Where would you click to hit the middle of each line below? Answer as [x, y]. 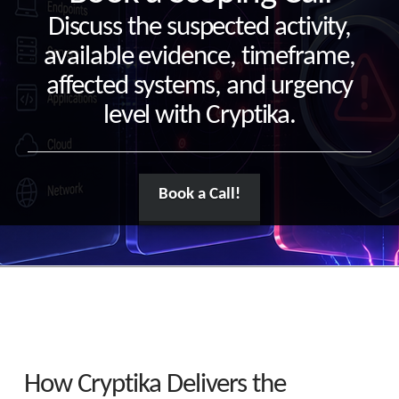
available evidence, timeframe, [199, 57]
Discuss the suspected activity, [199, 28]
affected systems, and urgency [199, 86]
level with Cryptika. [199, 116]
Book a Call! [199, 195]
